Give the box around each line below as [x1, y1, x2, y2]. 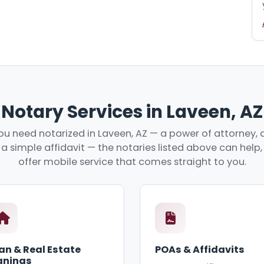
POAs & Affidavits [155, 243, 245, 257]
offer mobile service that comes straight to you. [18, 155, 246, 169]
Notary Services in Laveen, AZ [1, 99, 263, 124]
